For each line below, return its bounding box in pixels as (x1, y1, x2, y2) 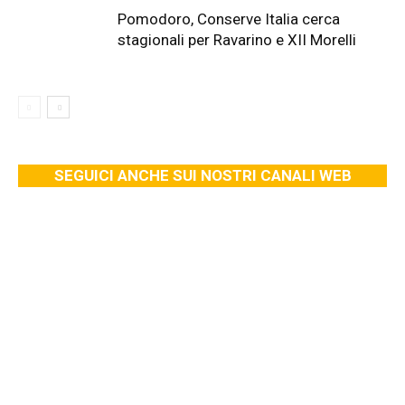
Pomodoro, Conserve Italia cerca (118, 10, 340, 28)
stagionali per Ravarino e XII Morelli (118, 31, 356, 49)
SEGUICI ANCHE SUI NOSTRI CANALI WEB (53, 166, 352, 184)
